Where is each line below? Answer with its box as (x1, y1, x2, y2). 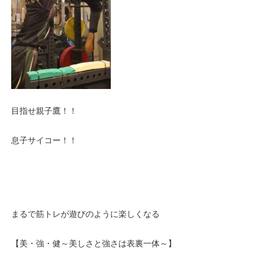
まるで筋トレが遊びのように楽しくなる (11, 210, 160, 219)
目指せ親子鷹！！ (11, 107, 78, 115)
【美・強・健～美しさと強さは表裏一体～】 (11, 239, 177, 248)
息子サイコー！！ (11, 136, 78, 145)
